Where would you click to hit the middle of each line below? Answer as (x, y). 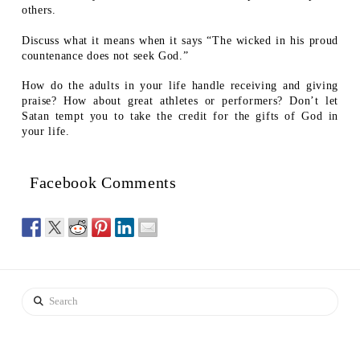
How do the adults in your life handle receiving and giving (180, 85)
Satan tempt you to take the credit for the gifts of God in (180, 116)
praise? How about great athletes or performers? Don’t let (180, 100)
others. (39, 10)
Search (38, 297)
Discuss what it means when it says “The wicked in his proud (180, 40)
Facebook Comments (103, 182)
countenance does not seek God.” (105, 55)
